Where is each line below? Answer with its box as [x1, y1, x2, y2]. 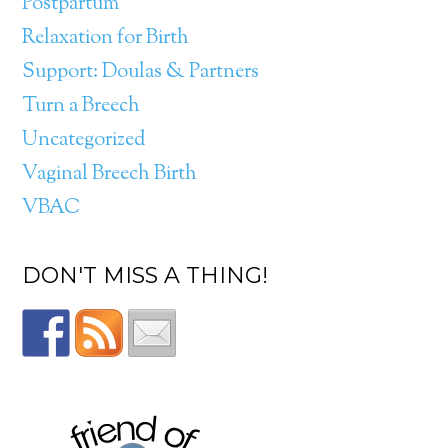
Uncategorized [22, 126, 146, 155]
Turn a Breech [22, 92, 141, 121]
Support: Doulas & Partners [22, 58, 260, 87]
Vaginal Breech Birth [22, 160, 198, 189]
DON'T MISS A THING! [22, 262, 269, 289]
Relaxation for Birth [22, 24, 190, 53]
